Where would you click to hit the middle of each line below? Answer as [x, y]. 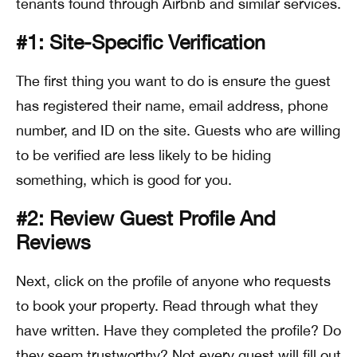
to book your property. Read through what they [167, 305]
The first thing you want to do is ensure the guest [173, 80]
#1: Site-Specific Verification [141, 41]
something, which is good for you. [124, 179]
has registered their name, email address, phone [172, 105]
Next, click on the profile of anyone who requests [173, 280]
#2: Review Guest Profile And [146, 218]
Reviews [53, 241]
